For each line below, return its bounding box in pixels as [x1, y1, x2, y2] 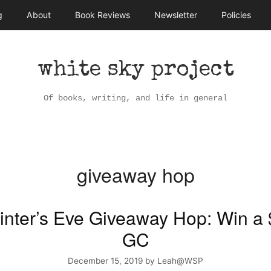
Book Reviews [74, 10, 130, 20]
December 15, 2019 [68, 255, 143, 266]
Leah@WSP [157, 255, 203, 266]
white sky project [37, 60, 234, 82]
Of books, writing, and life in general [44, 93, 227, 103]
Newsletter [154, 10, 197, 20]
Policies [221, 10, 252, 20]
